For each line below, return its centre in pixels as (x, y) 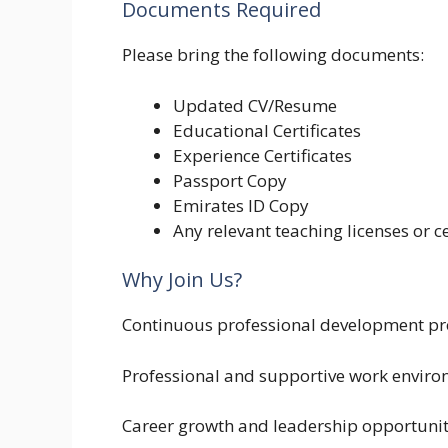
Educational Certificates (267, 130)
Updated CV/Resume (255, 105)
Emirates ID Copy (241, 205)
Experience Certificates (262, 155)
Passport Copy (230, 180)
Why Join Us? (182, 280)
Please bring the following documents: (273, 55)
